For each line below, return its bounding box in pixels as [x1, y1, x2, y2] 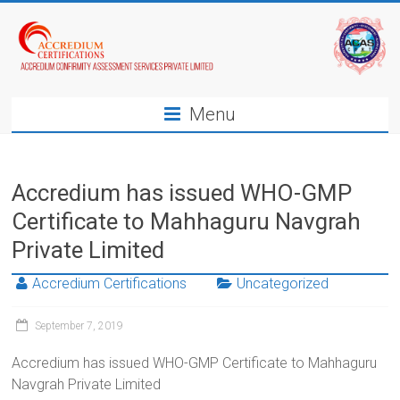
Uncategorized [237, 275, 329, 293]
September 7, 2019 [35, 320, 124, 333]
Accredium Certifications [32, 275, 187, 293]
